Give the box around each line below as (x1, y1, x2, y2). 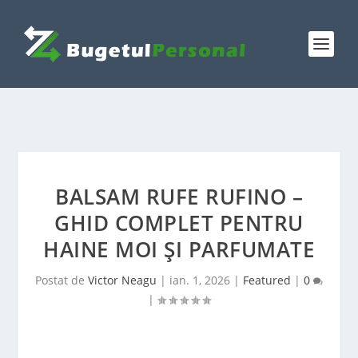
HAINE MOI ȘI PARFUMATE (43, 235, 315, 264)
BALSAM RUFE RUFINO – (55, 182, 303, 211)
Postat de (35, 272, 88, 288)
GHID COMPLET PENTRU (54, 209, 304, 237)
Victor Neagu (88, 272, 157, 288)
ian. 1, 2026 (169, 272, 230, 288)
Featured (243, 272, 291, 288)
